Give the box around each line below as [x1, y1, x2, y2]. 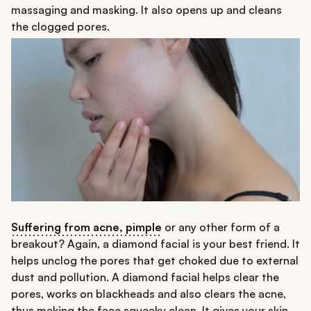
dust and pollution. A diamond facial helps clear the [11, 269, 279, 284]
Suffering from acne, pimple [11, 219, 162, 234]
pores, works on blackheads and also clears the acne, [11, 286, 286, 301]
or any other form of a [162, 219, 280, 234]
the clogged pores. [11, 19, 110, 33]
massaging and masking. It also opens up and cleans [11, 2, 282, 17]
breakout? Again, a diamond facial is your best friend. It [11, 236, 300, 251]
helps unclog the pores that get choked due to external [11, 253, 299, 267]
